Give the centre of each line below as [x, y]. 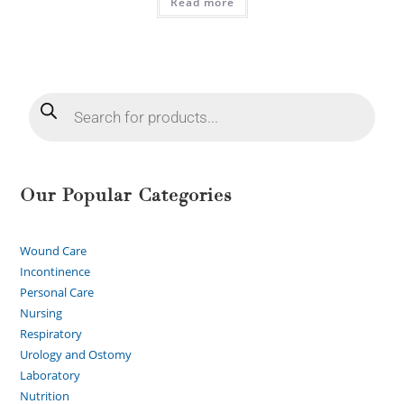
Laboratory [50, 375]
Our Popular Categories [127, 195]
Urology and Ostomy [76, 354]
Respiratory [51, 333]
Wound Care [54, 250]
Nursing [41, 312]
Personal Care [57, 292]
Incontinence [55, 271]
